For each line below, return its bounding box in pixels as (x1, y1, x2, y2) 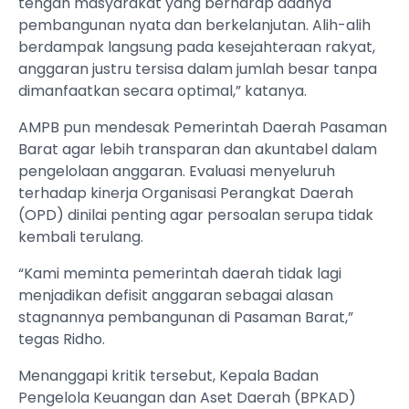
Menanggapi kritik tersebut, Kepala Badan (18, 365, 319, 387)
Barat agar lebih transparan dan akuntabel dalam (18, 139, 377, 161)
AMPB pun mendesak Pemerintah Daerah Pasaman (18, 117, 387, 139)
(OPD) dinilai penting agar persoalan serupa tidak (18, 204, 373, 226)
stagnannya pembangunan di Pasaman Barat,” (18, 307, 353, 329)
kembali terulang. (18, 226, 143, 248)
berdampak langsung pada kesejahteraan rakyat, (18, 37, 375, 58)
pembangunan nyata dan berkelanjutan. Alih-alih (18, 15, 371, 37)
